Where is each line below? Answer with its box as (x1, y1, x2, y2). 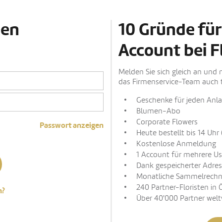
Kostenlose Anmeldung (136, 139, 216, 148)
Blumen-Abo (136, 107, 180, 115)
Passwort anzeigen (40, 120, 104, 130)
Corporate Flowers (136, 117, 198, 126)
